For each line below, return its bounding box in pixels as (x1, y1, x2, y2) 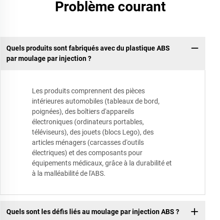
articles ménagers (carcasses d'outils (32, 138, 144, 146)
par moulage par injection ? (6, 55, 91, 63)
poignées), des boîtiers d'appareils (32, 107, 134, 115)
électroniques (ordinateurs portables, (32, 117, 144, 126)
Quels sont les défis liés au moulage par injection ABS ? (6, 208, 179, 216)
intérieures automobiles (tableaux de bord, (32, 97, 160, 105)
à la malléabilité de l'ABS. (32, 169, 106, 177)
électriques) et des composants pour (32, 148, 142, 157)
